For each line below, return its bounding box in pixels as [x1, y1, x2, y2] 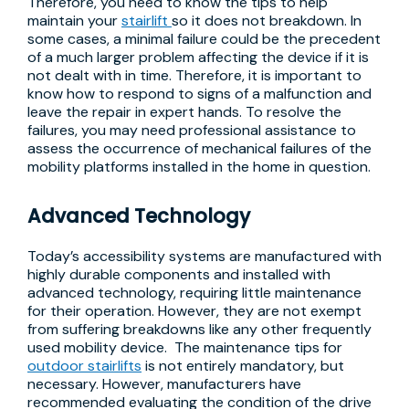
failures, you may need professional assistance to [27, 121, 356, 140]
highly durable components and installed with [27, 265, 330, 284]
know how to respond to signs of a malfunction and [27, 84, 372, 103]
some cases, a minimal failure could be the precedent [27, 29, 381, 48]
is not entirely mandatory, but [142, 356, 344, 375]
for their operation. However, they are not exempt [27, 301, 362, 320]
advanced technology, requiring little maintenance [27, 283, 362, 302]
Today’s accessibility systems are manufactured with [27, 246, 382, 266]
